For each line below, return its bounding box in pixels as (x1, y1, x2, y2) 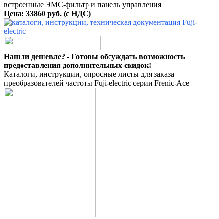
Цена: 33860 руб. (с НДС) (4, 9, 91, 18)
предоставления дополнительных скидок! (4, 61, 151, 70)
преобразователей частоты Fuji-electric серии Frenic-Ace (4, 79, 189, 88)
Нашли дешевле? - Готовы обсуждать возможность (4, 52, 185, 61)
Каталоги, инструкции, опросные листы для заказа (4, 70, 174, 79)
